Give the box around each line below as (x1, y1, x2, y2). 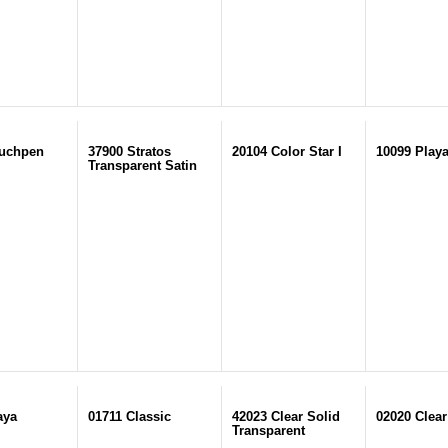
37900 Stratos (88, 144, 171, 159)
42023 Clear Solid (232, 409, 340, 424)
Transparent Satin (88, 158, 197, 173)
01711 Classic (88, 409, 171, 424)
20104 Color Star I (232, 144, 342, 159)
